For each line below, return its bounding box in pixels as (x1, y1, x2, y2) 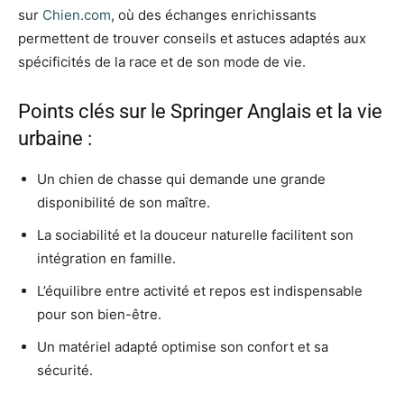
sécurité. (37, 361, 93, 379)
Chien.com (42, 5, 111, 23)
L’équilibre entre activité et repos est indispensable (37, 281, 363, 299)
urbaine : (18, 126, 92, 150)
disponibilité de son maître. (37, 193, 210, 211)
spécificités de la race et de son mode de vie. (18, 52, 306, 70)
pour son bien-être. (37, 305, 161, 323)
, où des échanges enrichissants (111, 5, 317, 23)
